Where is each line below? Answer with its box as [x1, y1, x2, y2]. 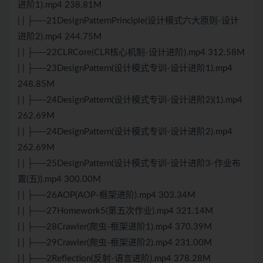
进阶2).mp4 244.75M [18, 32, 102, 42]
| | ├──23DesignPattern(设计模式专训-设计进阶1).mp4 [18, 64, 232, 73]
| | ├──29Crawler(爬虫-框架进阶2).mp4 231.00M [18, 238, 212, 248]
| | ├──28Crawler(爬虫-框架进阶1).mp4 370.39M [18, 222, 212, 232]
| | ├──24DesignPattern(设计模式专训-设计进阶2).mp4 [18, 127, 232, 137]
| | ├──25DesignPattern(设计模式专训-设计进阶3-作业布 [18, 159, 241, 168]
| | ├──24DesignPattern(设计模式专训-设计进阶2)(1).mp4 [18, 96, 242, 105]
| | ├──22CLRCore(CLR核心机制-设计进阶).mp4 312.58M [18, 48, 245, 58]
